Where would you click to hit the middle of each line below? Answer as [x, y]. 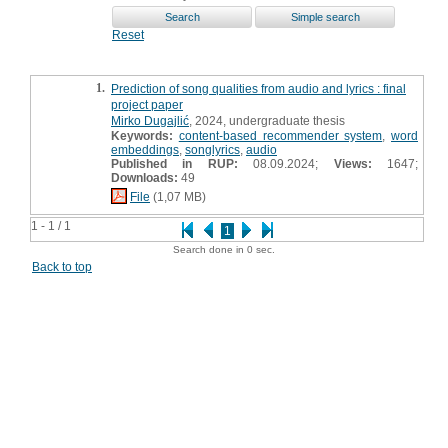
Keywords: [142, 135]
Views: [352, 163]
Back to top [62, 266]
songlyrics [212, 149]
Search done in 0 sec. [224, 249]
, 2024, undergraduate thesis [267, 120]
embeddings [145, 149]
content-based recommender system [280, 135]
